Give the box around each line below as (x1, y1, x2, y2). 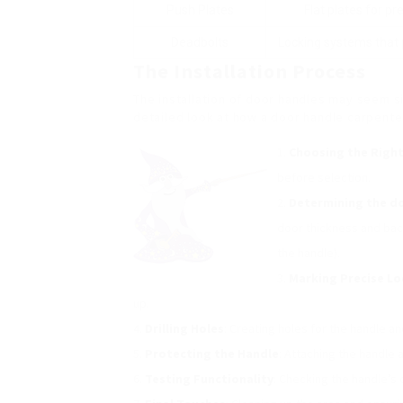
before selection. (277, 169, 371, 185)
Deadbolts (171, 35, 228, 49)
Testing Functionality (145, 371, 273, 387)
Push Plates (166, 3, 234, 17)
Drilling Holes (145, 320, 224, 336)
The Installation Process (133, 58, 367, 84)
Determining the (289, 194, 390, 210)
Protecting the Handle (145, 345, 279, 362)
